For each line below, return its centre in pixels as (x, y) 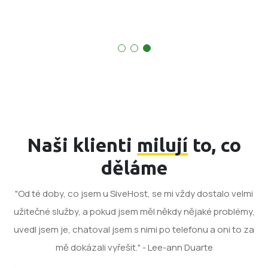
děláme (134, 167)
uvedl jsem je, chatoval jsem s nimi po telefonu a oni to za (134, 229)
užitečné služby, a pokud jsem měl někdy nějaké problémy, (134, 211)
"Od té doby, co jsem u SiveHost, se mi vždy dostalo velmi (134, 193)
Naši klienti (82, 144)
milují (162, 144)
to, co (214, 144)
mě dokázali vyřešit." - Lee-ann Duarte (134, 247)
